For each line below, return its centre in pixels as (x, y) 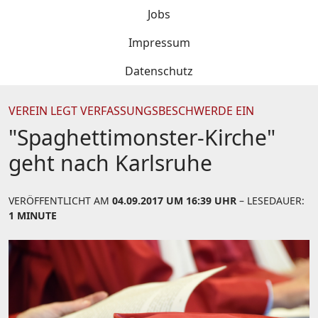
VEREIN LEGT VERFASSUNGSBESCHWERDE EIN (131, 111)
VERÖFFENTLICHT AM (60, 201)
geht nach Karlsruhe (110, 163)
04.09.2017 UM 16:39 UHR (174, 201)
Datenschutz (159, 71)
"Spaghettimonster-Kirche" (142, 137)
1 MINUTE (33, 215)
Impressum (159, 43)
